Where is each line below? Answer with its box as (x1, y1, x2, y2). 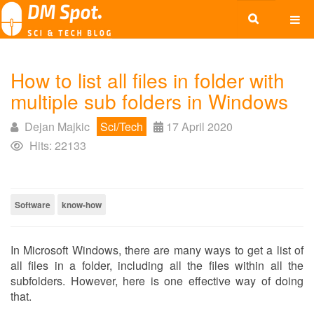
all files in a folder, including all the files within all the (11, 257, 303, 273)
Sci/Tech (100, 118, 143, 135)
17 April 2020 (166, 118, 233, 135)
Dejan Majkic (25, 118, 90, 135)
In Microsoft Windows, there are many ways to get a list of (11, 242, 303, 258)
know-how (62, 198, 102, 211)
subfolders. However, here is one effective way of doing (11, 273, 303, 289)
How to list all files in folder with (11, 66, 285, 94)
